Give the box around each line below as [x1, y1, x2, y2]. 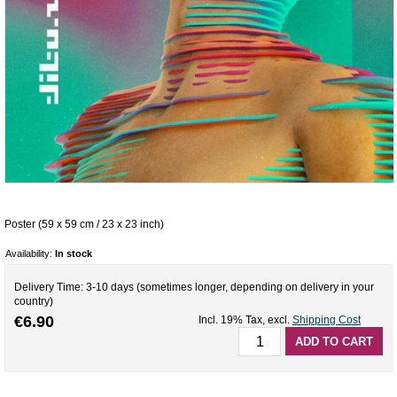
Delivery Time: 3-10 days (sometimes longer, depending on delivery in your [14, 281, 374, 294]
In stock [55, 248, 92, 260]
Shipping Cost [292, 313, 361, 326]
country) [14, 295, 53, 308]
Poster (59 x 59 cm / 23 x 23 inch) [4, 218, 164, 231]
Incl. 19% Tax [198, 313, 262, 326]
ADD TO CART [295, 334, 373, 348]
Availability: [5, 248, 55, 260]
